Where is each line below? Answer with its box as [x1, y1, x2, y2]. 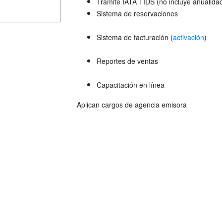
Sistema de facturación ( [97, 32, 173, 42]
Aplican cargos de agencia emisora [77, 99, 187, 110]
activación [173, 32, 204, 42]
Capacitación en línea [97, 79, 165, 90]
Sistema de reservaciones [97, 8, 178, 18]
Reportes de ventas [97, 55, 158, 66]
